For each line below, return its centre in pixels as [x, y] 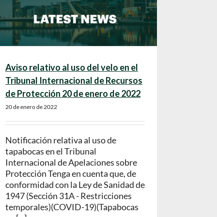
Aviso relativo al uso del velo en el [72, 68]
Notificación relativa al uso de [61, 140]
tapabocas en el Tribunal [51, 151]
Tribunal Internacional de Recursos [74, 81]
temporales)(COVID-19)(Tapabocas [72, 207]
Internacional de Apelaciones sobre [71, 163]
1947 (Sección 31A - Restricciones [69, 196]
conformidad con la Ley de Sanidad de [75, 185]
